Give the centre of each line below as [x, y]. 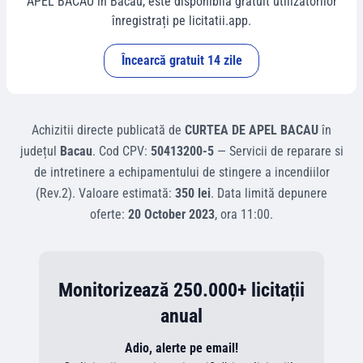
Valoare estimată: [127, 193]
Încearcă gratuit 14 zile [181, 60]
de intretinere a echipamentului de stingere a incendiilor [181, 172]
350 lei [193, 193]
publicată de [149, 130]
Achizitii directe [73, 130]
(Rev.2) [54, 193]
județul [40, 151]
